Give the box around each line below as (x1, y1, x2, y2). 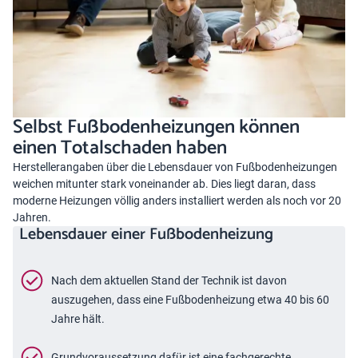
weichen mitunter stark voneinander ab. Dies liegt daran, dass (13, 177, 316, 190)
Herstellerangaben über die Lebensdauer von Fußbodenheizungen (13, 160, 337, 173)
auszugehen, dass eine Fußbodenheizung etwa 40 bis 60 (51, 292, 329, 306)
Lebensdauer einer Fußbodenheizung (19, 221, 273, 248)
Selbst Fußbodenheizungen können (13, 111, 300, 143)
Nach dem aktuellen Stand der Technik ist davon (51, 273, 287, 287)
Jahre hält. (51, 312, 105, 325)
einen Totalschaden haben (13, 132, 227, 164)
